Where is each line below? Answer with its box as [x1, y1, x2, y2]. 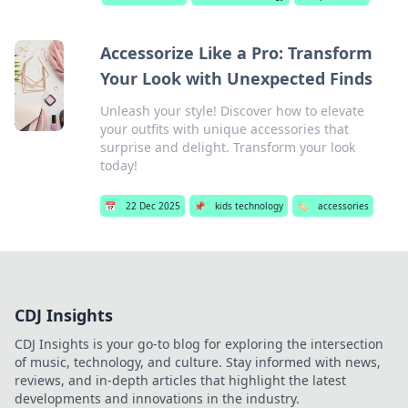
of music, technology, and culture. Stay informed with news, [15, 353, 381, 371]
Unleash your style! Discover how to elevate [99, 102, 364, 119]
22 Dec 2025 [125, 199, 180, 212]
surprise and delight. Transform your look [99, 138, 355, 156]
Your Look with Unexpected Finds [99, 67, 372, 89]
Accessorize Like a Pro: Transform [99, 42, 372, 64]
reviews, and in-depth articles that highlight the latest [15, 372, 346, 389]
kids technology [214, 199, 283, 212]
